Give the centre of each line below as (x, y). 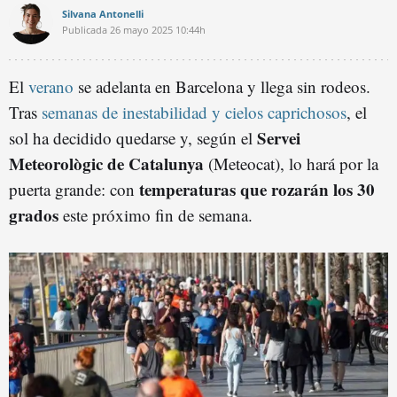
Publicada (85, 30)
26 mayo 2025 (141, 30)
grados (34, 215)
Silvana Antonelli (103, 14)
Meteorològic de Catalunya (106, 163)
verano (51, 86)
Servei (279, 138)
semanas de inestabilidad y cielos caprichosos (194, 112)
